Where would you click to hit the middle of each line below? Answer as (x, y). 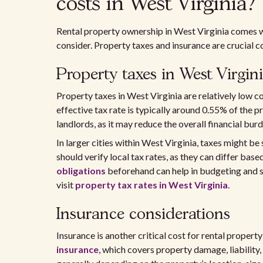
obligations (81, 171)
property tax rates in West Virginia (151, 185)
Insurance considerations (143, 215)
